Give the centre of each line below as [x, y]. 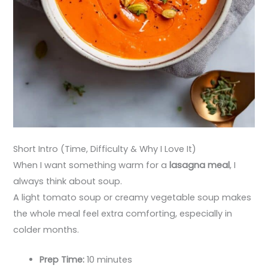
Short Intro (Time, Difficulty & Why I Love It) [105, 149]
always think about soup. [68, 182]
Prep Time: [62, 260]
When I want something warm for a [92, 165]
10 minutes [109, 260]
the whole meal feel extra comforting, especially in [123, 214]
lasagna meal [200, 165]
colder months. [46, 230]
